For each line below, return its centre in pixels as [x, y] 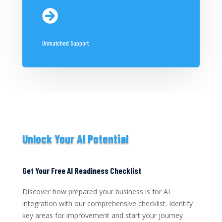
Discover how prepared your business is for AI [96, 192]
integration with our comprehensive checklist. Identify [107, 204]
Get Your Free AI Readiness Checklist [82, 171]
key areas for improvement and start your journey [102, 216]
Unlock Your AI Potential [75, 139]
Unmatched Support [65, 43]
